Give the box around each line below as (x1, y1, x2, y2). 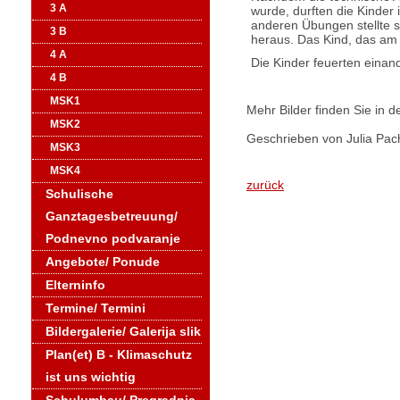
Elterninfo (46, 278, 105, 292)
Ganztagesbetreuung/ (46, 209, 178, 223)
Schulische (46, 187, 113, 201)
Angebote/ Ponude (46, 254, 160, 269)
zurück (246, 178, 284, 192)
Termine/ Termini (46, 301, 146, 315)
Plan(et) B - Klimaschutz (46, 347, 192, 362)
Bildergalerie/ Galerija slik (46, 324, 201, 338)
